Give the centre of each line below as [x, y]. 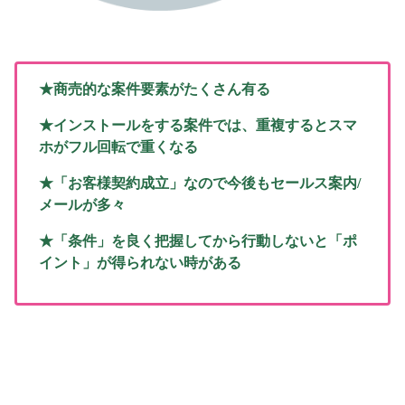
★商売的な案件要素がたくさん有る [155, 89]
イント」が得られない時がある [140, 262]
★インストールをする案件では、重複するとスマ [198, 125]
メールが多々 [82, 204]
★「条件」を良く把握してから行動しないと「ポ [198, 240]
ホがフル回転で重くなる [118, 146]
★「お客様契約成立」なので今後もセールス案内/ [200, 183]
